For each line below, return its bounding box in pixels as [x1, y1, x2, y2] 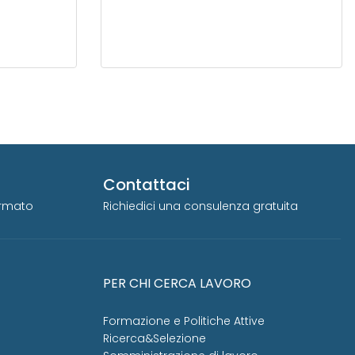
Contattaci [103, 174, 190, 197]
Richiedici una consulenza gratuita [103, 198, 298, 215]
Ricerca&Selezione [103, 330, 206, 347]
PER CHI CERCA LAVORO [103, 274, 251, 293]
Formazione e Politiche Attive [103, 313, 265, 330]
